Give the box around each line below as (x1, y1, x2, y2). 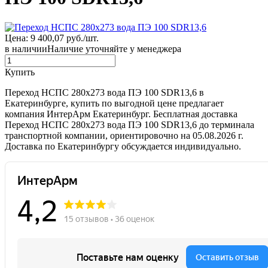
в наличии (5, 43, 47, 54)
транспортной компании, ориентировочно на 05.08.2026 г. (5, 130, 243, 141)
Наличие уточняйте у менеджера (47, 43, 181, 54)
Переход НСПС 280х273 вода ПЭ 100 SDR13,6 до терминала (5, 119, 254, 130)
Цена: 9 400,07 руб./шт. (5, 32, 99, 43)
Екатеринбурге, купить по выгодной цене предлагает (5, 98, 224, 108)
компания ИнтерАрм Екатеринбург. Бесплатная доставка (5, 108, 237, 119)
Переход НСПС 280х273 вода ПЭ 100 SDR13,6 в (5, 87, 204, 98)
